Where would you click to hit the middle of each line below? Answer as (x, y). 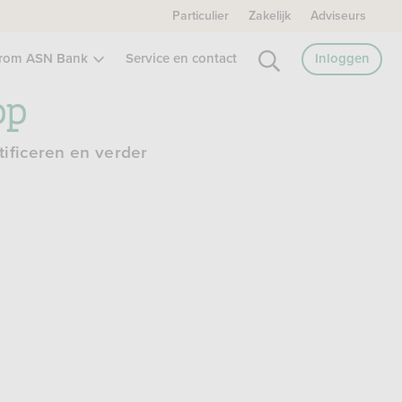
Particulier (201, 16)
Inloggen (342, 59)
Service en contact (181, 59)
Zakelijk (270, 16)
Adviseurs (338, 16)
